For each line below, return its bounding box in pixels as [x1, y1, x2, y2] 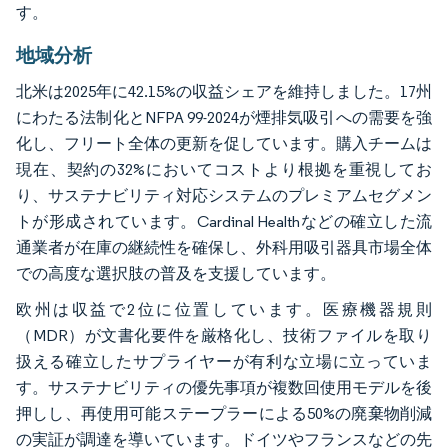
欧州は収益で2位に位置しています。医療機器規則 [16, 299, 432, 319]
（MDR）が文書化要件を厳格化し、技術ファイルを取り [16, 325, 432, 345]
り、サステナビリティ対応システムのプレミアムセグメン [16, 185, 432, 205]
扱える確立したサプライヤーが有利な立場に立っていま [16, 351, 432, 371]
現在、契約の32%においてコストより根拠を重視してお [16, 159, 432, 179]
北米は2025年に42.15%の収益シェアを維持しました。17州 [16, 81, 432, 101]
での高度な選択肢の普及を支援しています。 [16, 263, 336, 283]
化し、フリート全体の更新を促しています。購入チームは [16, 133, 432, 153]
